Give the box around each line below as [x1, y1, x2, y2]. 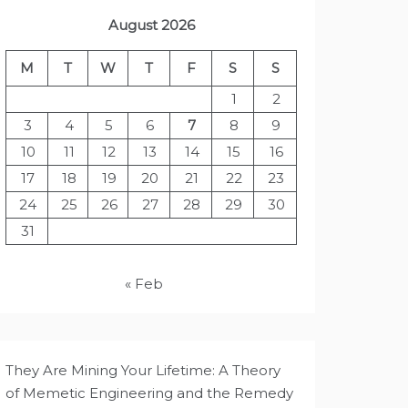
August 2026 [107, 16, 195, 34]
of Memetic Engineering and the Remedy [5, 384, 293, 402]
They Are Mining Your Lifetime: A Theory [5, 362, 280, 379]
